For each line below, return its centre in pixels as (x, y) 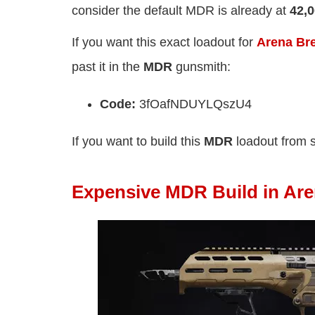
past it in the (108, 67)
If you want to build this (138, 142)
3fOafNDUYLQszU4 (195, 104)
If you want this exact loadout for (164, 43)
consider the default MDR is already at (181, 11)
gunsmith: (201, 67)
